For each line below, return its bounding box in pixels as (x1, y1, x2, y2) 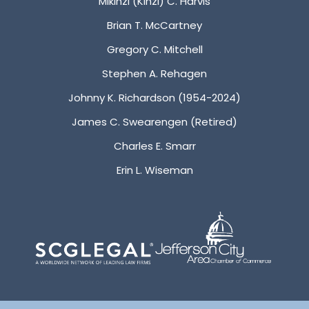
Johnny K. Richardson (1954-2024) (68, 90, 241, 105)
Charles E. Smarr (113, 138, 196, 153)
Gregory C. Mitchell (106, 41, 203, 57)
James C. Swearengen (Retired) (72, 114, 237, 129)
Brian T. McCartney (107, 17, 202, 32)
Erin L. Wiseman (116, 162, 193, 177)
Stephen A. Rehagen (102, 66, 207, 81)
